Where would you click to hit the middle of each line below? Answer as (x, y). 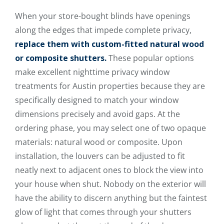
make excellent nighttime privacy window (92, 72)
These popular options (151, 58)
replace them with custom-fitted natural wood (109, 44)
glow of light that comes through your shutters (103, 212)
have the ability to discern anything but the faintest (111, 198)
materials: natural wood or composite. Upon (99, 142)
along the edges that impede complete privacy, (103, 30)
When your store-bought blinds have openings (103, 16)
